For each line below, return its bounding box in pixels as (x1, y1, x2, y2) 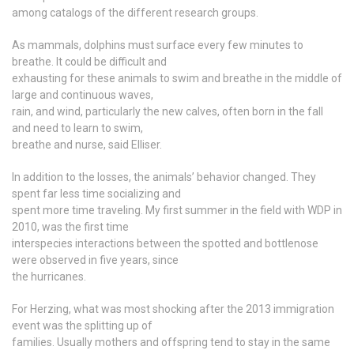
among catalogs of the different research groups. (12, 6, 258, 19)
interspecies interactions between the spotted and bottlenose (12, 236, 318, 250)
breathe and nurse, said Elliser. (12, 137, 162, 151)
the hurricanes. (12, 269, 86, 283)
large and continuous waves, (12, 88, 153, 101)
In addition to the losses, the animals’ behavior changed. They (12, 170, 316, 183)
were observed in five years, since (12, 253, 179, 266)
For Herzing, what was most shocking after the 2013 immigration (12, 302, 334, 315)
